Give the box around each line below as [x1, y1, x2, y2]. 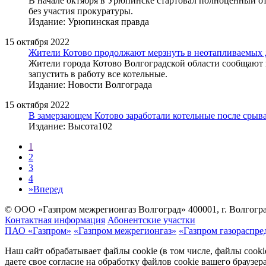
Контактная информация [5, 214, 105, 225]
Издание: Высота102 [28, 121, 112, 131]
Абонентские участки [107, 214, 195, 225]
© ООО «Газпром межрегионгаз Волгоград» [5, 204, 186, 214]
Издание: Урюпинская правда [28, 16, 149, 27]
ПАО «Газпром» [5, 225, 71, 236]
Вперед [33, 183, 63, 194]
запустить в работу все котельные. [28, 68, 167, 79]
